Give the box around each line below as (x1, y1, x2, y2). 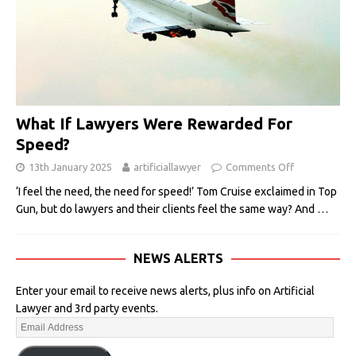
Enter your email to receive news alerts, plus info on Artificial (16, 284, 315, 297)
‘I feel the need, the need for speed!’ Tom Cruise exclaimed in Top (16, 184, 337, 198)
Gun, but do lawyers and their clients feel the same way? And (16, 202, 317, 215)
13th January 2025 (29, 161, 112, 172)
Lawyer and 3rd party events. (16, 301, 158, 315)
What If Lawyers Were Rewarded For (16, 114, 292, 133)
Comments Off (226, 161, 294, 172)
